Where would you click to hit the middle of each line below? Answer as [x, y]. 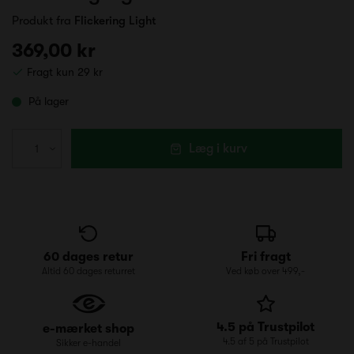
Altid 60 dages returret [88, 271]
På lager [49, 101]
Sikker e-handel [88, 343]
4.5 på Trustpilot [265, 327]
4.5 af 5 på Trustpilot [265, 341]
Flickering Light [115, 20]
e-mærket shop [88, 328]
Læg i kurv [218, 148]
